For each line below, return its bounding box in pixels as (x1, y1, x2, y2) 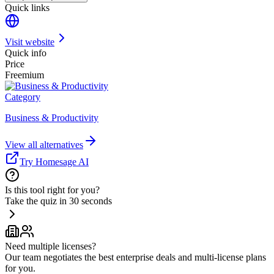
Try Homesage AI (20, 157, 89, 168)
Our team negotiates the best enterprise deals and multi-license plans (5, 252, 266, 263)
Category (5, 92, 40, 103)
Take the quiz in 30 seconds (5, 196, 112, 207)
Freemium (5, 70, 44, 81)
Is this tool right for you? (5, 185, 100, 196)
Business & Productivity (5, 113, 98, 124)
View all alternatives (5, 139, 83, 150)
